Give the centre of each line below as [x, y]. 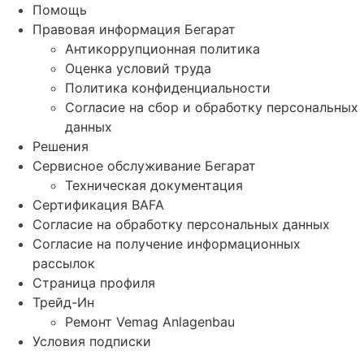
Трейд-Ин [63, 302]
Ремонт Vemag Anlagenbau [150, 321]
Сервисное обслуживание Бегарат [144, 165]
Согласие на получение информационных [167, 243]
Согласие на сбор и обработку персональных [212, 107]
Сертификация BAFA [98, 204]
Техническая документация [154, 185]
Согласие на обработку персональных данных [181, 224]
